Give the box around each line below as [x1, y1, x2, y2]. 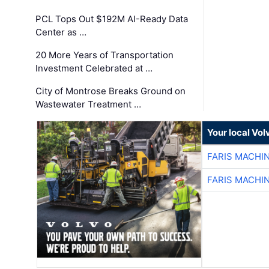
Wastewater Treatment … [35, 98, 142, 110]
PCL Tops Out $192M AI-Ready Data [35, 13, 189, 25]
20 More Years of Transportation [35, 49, 174, 61]
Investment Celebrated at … [35, 62, 153, 74]
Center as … [35, 26, 87, 38]
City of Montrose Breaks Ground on [35, 85, 186, 97]
